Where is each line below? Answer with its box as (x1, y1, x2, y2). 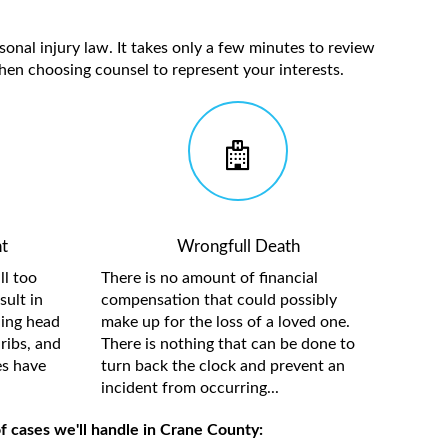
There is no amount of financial (100, 270, 318, 286)
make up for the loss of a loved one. (100, 314, 350, 330)
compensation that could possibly (100, 292, 337, 308)
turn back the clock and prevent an (100, 358, 345, 374)
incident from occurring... (100, 380, 279, 396)
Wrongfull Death (176, 238, 300, 255)
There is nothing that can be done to (100, 336, 355, 352)
